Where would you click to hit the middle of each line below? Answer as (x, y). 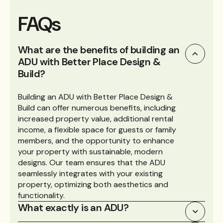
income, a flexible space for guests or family (97, 130)
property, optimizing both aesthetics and (93, 184)
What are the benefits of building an (99, 50)
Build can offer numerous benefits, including (97, 108)
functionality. (41, 195)
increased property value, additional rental (96, 119)
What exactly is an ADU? (73, 208)
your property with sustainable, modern (90, 152)
